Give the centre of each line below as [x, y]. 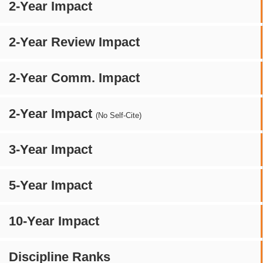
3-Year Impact [50, 149]
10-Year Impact [54, 221]
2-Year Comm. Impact [74, 77]
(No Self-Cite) [119, 115]
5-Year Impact [50, 185]
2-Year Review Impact [74, 42]
